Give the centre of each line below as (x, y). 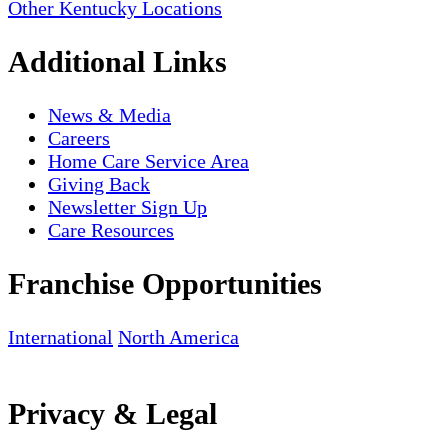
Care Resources (111, 230)
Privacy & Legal (112, 413)
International (60, 337)
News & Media (109, 115)
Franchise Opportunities (165, 284)
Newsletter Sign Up (127, 207)
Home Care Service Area (148, 161)
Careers (79, 138)
